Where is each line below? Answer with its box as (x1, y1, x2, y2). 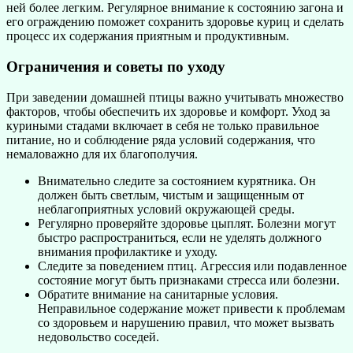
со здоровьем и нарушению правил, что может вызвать (38, 315, 334, 329)
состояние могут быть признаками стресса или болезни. (38, 273, 340, 287)
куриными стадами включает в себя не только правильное (6, 118, 319, 132)
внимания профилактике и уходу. (38, 244, 217, 258)
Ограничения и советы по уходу (6, 58, 225, 75)
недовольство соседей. (38, 329, 159, 344)
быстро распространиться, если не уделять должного (38, 230, 321, 244)
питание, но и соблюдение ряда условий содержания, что (6, 132, 315, 147)
